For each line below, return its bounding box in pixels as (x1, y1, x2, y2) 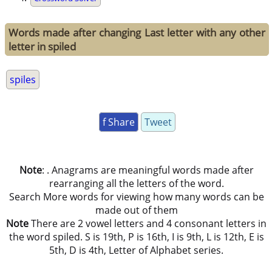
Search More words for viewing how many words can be (8, 190, 264, 204)
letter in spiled (8, 39, 76, 54)
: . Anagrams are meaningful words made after (41, 163, 254, 177)
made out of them (95, 203, 178, 217)
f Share (102, 115, 135, 129)
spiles (10, 73, 36, 87)
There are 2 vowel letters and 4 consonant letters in (29, 217, 267, 231)
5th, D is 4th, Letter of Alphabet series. (49, 243, 224, 257)
